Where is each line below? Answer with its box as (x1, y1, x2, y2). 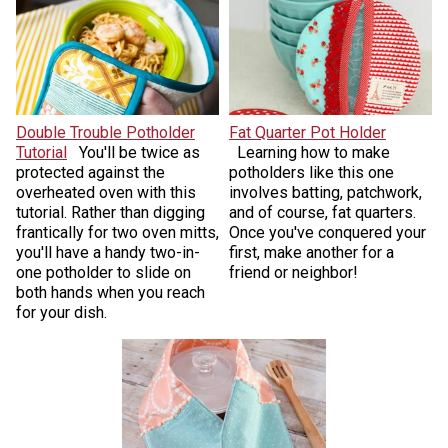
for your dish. (15, 302, 107, 322)
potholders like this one (229, 162, 394, 182)
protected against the (15, 162, 165, 182)
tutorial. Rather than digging (15, 202, 205, 222)
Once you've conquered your (229, 222, 426, 242)
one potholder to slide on (15, 262, 191, 282)
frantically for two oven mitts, (15, 222, 219, 242)
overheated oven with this (15, 182, 196, 202)
